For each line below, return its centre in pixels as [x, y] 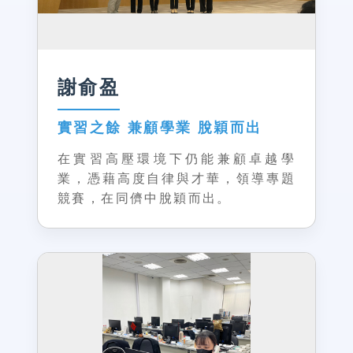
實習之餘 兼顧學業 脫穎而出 [160, 128]
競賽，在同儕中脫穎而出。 [145, 198]
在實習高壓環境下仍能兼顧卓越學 [176, 159]
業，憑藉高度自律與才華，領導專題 [176, 178]
